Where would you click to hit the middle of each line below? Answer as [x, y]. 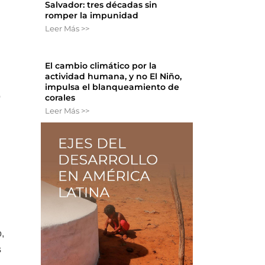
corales [60, 98]
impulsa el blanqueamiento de [112, 87]
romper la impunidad [92, 16]
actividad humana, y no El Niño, [114, 77]
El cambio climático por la [101, 66]
